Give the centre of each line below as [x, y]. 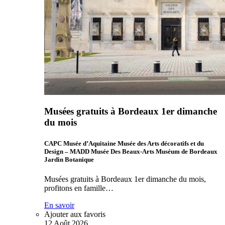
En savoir [59, 205]
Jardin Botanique [69, 159]
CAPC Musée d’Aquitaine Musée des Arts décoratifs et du [124, 143]
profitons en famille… [79, 188]
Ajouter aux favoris [75, 214]
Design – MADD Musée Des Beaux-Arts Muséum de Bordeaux [131, 151]
